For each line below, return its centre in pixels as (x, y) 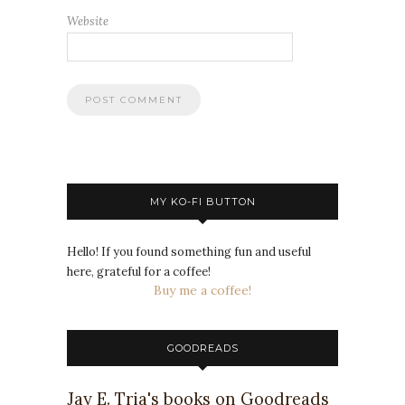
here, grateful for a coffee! (139, 272)
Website (88, 22)
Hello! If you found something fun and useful (189, 252)
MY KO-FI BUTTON (202, 202)
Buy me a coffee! (202, 291)
